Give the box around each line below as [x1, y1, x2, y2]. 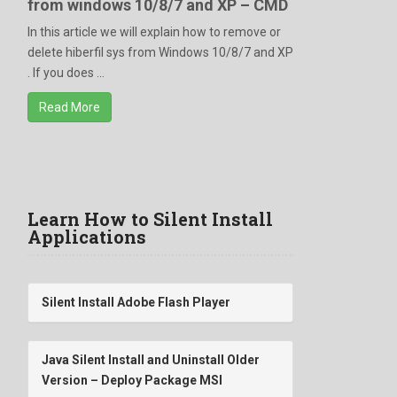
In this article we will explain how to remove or [27, 24, 281, 39]
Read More [39, 99, 100, 114]
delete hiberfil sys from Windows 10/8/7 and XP [27, 44, 293, 59]
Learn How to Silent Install [27, 206, 273, 230]
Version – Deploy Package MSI [42, 372, 222, 387]
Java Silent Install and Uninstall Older [42, 352, 260, 367]
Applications [27, 224, 146, 248]
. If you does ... [27, 65, 105, 80]
